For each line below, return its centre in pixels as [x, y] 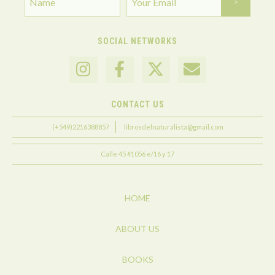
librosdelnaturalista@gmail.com [173, 127]
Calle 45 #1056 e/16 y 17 [137, 154]
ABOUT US [137, 229]
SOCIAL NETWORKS [137, 41]
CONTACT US [137, 105]
